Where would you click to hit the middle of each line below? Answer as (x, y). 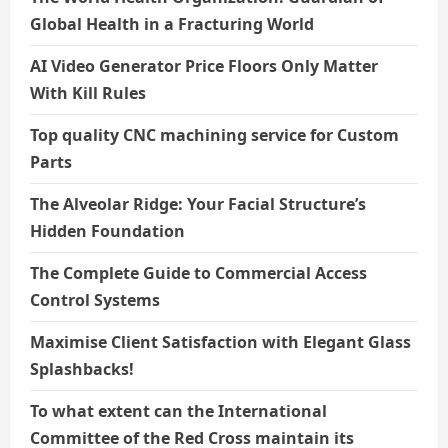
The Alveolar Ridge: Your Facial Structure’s (198, 204)
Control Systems (95, 300)
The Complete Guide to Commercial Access (198, 273)
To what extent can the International (178, 411)
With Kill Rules (88, 93)
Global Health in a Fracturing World (172, 24)
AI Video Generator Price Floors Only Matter (204, 66)
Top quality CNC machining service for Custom (214, 135)
